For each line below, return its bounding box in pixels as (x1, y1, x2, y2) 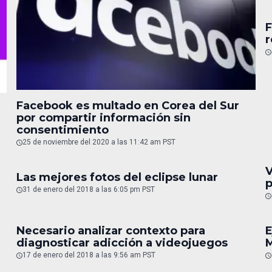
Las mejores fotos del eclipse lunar (16, 170, 218, 184)
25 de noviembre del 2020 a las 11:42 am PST (22, 137, 175, 146)
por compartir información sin (16, 110, 191, 124)
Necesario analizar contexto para (16, 223, 205, 237)
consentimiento (16, 123, 109, 137)
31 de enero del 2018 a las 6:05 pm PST (22, 185, 155, 194)
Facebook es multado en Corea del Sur (16, 98, 239, 112)
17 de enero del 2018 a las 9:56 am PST (22, 250, 155, 259)
